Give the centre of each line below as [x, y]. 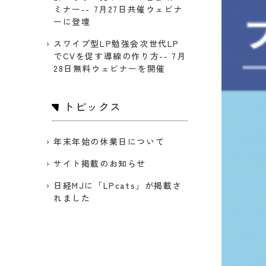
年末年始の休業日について [109, 141]
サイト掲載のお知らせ [100, 163]
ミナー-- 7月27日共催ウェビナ [118, 9]
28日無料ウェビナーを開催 [110, 68]
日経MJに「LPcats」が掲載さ [118, 185]
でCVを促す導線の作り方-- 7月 [120, 56]
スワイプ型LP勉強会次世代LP [117, 43]
